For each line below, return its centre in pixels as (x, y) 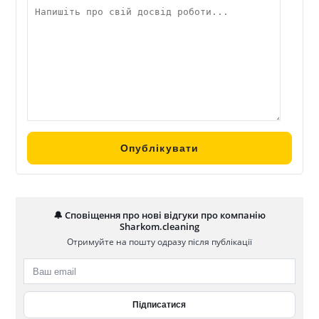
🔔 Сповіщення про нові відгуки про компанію (159, 215)
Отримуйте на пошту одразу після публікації (159, 242)
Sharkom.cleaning (159, 227)
